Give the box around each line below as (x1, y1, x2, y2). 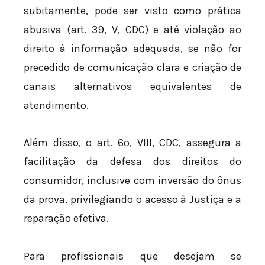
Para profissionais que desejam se (24, 249, 241, 263)
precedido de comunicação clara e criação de (24, 60, 241, 74)
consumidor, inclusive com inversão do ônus (24, 174, 241, 188)
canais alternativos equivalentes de (24, 79, 241, 93)
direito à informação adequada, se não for (24, 41, 241, 55)
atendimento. (24, 98, 89, 112)
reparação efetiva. (24, 212, 109, 225)
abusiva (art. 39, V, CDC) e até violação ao (24, 22, 241, 36)
